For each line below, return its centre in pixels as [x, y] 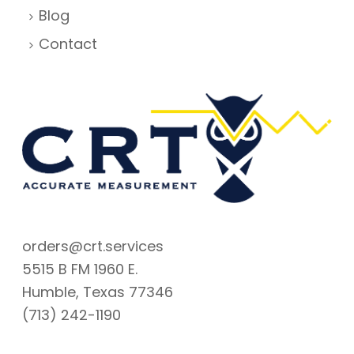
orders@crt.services [93, 246]
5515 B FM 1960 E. [80, 269]
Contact [68, 44]
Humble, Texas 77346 [98, 292]
